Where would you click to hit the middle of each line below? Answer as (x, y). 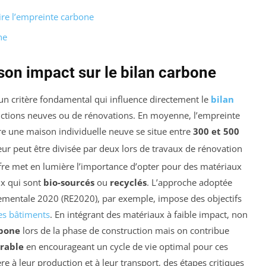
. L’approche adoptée (189, 183)
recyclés (128, 183)
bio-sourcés (69, 183)
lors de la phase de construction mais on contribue (125, 231)
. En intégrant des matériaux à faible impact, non (149, 215)
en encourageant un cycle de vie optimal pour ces (126, 247)
